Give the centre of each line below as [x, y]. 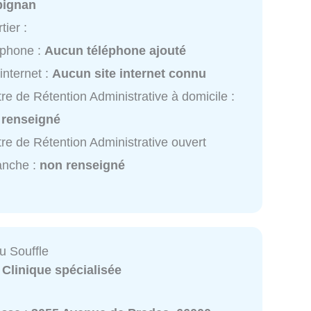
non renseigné [83, 165]
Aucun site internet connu [129, 73]
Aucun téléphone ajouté [116, 50]
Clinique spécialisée [62, 270]
